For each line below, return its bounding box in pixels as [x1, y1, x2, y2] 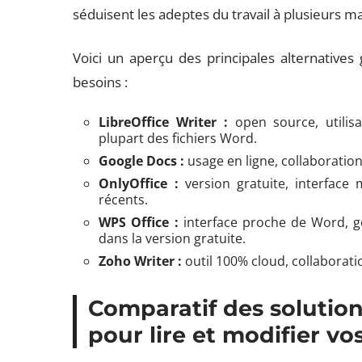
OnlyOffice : [99, 175, 179, 192]
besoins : [73, 73, 128, 91]
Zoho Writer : [99, 252, 183, 270]
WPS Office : [99, 213, 179, 231]
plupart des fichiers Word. [99, 129, 258, 147]
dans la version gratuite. [99, 229, 246, 247]
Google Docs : [99, 152, 185, 170]
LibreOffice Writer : [99, 113, 228, 131]
